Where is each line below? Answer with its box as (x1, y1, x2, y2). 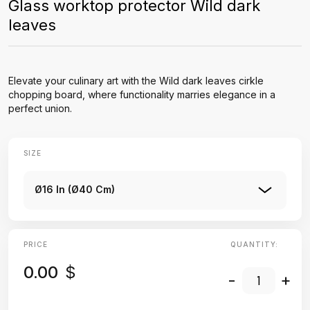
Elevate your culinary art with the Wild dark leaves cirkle (8, 75, 264, 86)
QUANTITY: (230, 240, 278, 248)
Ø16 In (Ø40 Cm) (35, 183, 115, 195)
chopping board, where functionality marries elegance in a (8, 89, 275, 100)
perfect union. (8, 102, 72, 114)
